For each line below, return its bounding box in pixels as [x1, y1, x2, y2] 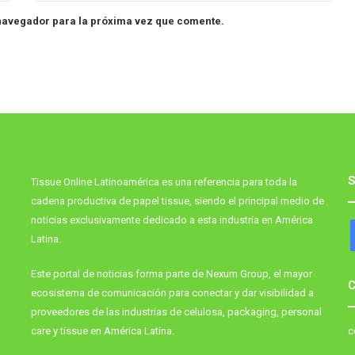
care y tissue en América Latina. [30, 325, 174, 338]
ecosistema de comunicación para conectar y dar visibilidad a [30, 287, 314, 300]
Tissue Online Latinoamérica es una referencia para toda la [30, 176, 297, 189]
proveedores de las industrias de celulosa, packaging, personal [30, 306, 322, 319]
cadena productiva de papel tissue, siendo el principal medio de [30, 195, 324, 208]
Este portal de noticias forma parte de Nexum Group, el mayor [30, 268, 312, 281]
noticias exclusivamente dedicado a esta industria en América [30, 214, 313, 227]
